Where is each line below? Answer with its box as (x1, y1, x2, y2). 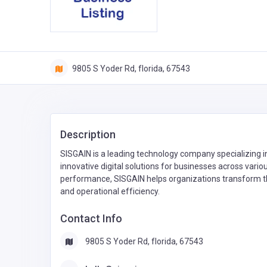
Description (60, 128, 116, 141)
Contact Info (60, 212, 122, 225)
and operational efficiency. (60, 186, 160, 196)
